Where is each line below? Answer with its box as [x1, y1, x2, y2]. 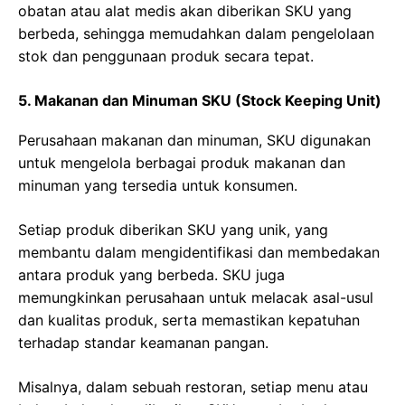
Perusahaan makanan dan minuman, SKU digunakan [18, 130, 371, 149]
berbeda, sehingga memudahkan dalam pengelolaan [18, 24, 374, 42]
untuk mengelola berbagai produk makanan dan [18, 153, 345, 172]
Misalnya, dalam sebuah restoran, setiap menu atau [18, 377, 368, 396]
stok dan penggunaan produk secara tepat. [18, 46, 314, 65]
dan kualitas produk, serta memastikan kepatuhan [18, 310, 360, 329]
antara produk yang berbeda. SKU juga [18, 265, 285, 284]
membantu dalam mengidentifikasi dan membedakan [18, 242, 380, 261]
